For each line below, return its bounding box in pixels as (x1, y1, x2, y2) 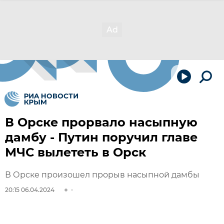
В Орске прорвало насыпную (5, 115, 197, 129)
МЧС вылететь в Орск (5, 145, 146, 159)
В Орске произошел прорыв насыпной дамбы (5, 170, 199, 179)
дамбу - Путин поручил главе (5, 130, 197, 144)
